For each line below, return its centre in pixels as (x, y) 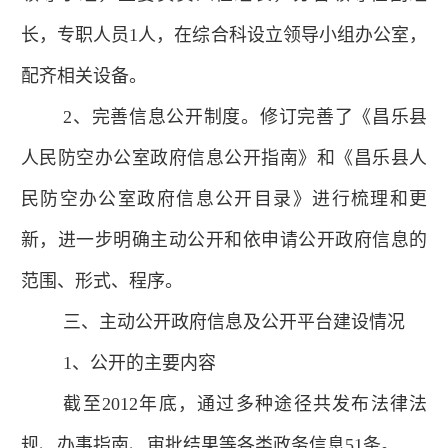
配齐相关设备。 (83, 75)
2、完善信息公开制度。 (161, 116)
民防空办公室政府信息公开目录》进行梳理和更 (224, 198)
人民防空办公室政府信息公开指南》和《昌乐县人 (224, 157)
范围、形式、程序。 (101, 280)
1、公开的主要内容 (140, 362)
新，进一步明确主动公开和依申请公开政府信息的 (224, 239)
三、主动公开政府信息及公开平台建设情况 (234, 321)
